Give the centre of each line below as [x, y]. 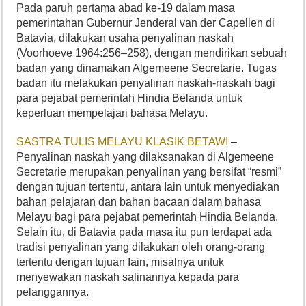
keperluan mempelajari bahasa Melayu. [112, 113]
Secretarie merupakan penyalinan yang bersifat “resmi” [149, 172]
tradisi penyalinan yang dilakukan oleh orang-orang [141, 247]
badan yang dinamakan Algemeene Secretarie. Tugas [147, 68]
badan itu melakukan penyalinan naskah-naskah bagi [146, 83]
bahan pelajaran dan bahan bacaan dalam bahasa [139, 202]
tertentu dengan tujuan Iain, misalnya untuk [121, 262]
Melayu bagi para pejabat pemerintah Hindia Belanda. [148, 217]
